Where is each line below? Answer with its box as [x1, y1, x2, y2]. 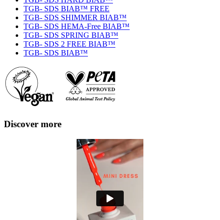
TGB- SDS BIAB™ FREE [24, 4, 110, 13]
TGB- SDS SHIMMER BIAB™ [24, 13, 127, 22]
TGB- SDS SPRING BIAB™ [24, 30, 118, 39]
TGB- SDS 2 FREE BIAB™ [24, 39, 115, 48]
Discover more [4, 118, 61, 129]
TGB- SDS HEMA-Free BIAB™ [24, 22, 130, 30]
